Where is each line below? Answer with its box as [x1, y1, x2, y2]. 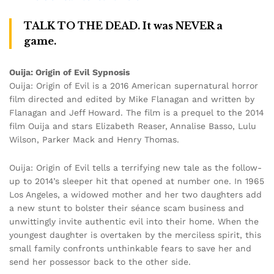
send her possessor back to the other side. [9, 256, 191, 267]
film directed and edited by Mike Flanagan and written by [9, 94, 254, 104]
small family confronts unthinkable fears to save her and [9, 243, 251, 253]
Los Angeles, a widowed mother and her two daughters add [9, 189, 262, 199]
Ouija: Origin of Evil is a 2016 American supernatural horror [9, 80, 258, 91]
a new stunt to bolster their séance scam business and [9, 202, 244, 213]
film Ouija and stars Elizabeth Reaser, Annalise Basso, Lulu [9, 120, 256, 131]
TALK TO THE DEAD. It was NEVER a [24, 19, 223, 32]
